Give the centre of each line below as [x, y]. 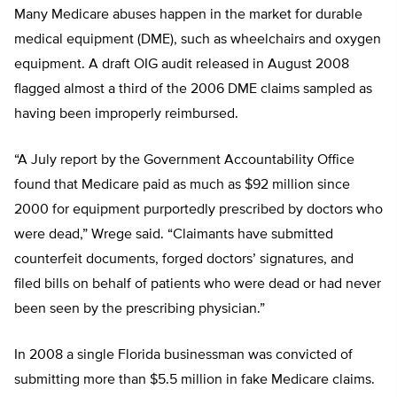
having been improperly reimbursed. [126, 115]
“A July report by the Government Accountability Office [184, 161]
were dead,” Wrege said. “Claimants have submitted [174, 235]
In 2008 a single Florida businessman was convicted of [183, 356]
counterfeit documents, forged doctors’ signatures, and [184, 260]
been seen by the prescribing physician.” [140, 310]
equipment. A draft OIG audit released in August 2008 [182, 65]
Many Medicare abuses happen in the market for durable [188, 16]
